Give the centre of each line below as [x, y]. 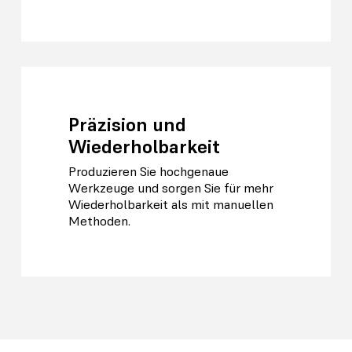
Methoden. [99, 221]
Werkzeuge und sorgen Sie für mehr [170, 188]
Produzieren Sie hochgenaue [148, 171]
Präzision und [127, 125]
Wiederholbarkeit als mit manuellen [170, 204]
